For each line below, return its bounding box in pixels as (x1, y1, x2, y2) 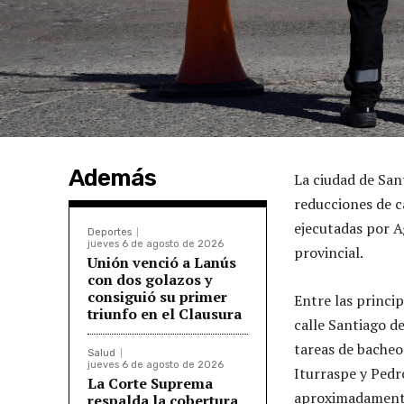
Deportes (87, 225, 132, 238)
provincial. (294, 242, 363, 262)
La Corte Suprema (87, 372, 213, 393)
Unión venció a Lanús (87, 252, 236, 272)
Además (69, 163, 156, 192)
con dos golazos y (87, 269, 212, 289)
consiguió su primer (87, 286, 227, 307)
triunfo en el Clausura (87, 303, 242, 324)
